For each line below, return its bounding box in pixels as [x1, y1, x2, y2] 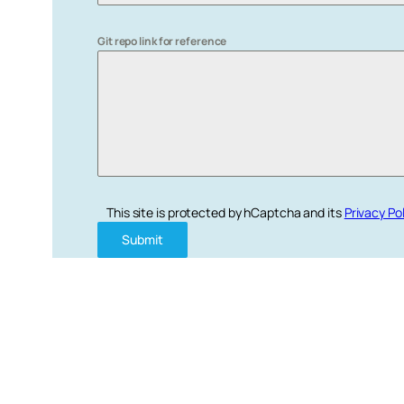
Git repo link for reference [97, 33, 227, 50]
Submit [122, 231, 163, 249]
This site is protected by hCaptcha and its [106, 204, 344, 222]
